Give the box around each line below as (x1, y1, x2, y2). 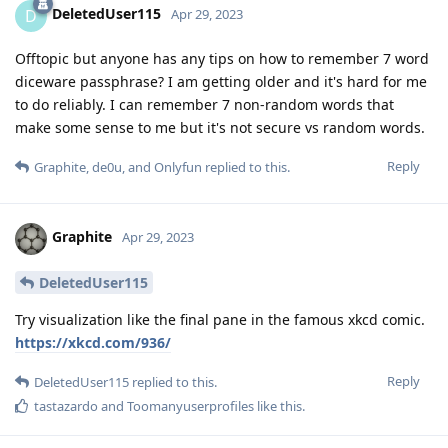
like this (254, 397, 302, 416)
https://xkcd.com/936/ (15, 333, 171, 353)
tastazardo (34, 397, 98, 416)
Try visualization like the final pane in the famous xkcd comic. (15, 310, 425, 330)
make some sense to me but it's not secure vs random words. (15, 117, 425, 137)
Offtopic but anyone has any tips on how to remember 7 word (15, 48, 429, 68)
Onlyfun (154, 157, 202, 176)
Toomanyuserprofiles (127, 397, 254, 416)
